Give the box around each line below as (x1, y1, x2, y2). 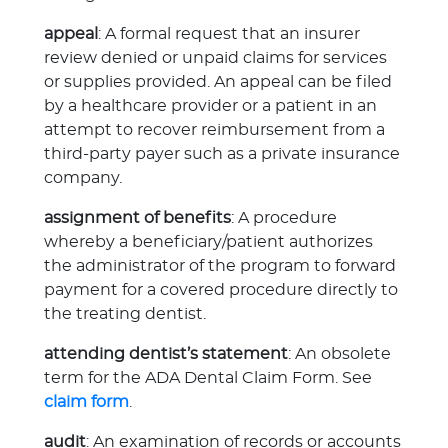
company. (44, 170, 122, 186)
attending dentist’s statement (44, 346, 288, 362)
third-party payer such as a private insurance (44, 146, 400, 162)
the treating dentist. (44, 306, 206, 322)
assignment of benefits (44, 210, 231, 226)
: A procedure (231, 210, 337, 226)
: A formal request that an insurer (98, 26, 360, 42)
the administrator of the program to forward (44, 258, 396, 274)
